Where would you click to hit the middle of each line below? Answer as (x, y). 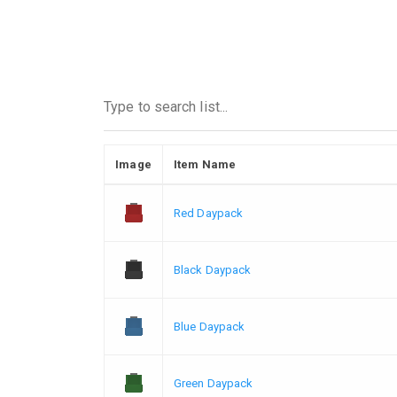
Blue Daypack (210, 326)
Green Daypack (214, 383)
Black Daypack (213, 269)
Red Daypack (209, 213)
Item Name (205, 164)
